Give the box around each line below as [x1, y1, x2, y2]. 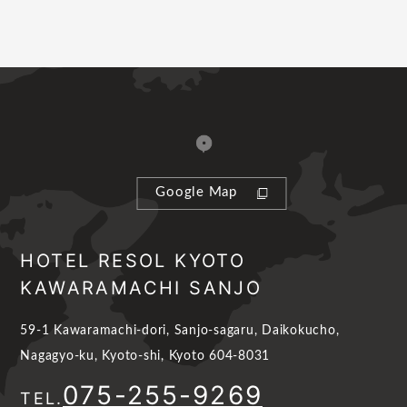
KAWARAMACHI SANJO [20, 277, 263, 300]
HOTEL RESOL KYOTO [20, 250, 246, 273]
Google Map [155, 184, 237, 199]
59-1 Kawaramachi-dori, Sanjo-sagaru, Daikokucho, [20, 324, 340, 338]
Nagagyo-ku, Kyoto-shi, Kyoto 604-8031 [20, 350, 271, 363]
